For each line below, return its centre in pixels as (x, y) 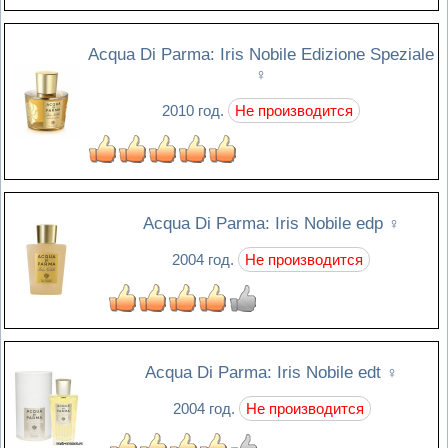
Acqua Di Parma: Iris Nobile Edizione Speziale (261, 54)
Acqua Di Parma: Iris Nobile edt (265, 372)
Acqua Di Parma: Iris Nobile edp (265, 223)
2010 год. (195, 110)
